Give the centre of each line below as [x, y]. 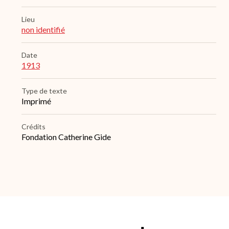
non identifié [43, 30]
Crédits [33, 127]
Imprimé [36, 101]
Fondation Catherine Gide [66, 137]
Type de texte [44, 91]
